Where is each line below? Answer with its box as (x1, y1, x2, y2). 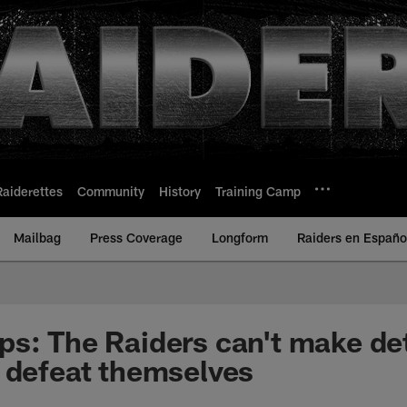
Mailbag (14, 230, 61, 245)
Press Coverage (90, 230, 183, 245)
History (159, 183, 201, 199)
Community (77, 183, 144, 199)
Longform (212, 230, 268, 245)
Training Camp (215, 183, 301, 199)
